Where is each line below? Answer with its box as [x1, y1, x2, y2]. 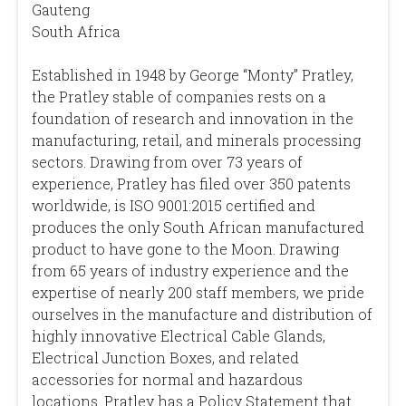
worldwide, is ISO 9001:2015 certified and [32, 195, 315, 215]
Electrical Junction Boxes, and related [32, 347, 299, 367]
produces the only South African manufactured [32, 217, 364, 237]
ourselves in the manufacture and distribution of [32, 304, 372, 324]
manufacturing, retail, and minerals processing [32, 130, 361, 150]
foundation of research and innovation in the [32, 108, 353, 128]
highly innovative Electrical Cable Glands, [32, 325, 325, 345]
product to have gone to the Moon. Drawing [32, 238, 339, 258]
